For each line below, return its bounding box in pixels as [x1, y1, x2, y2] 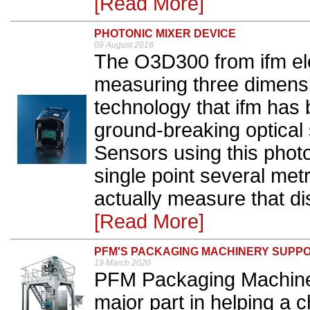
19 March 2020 [94, 258, 151, 268]
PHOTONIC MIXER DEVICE [94, 28, 236, 39]
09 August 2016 [94, 40, 154, 50]
